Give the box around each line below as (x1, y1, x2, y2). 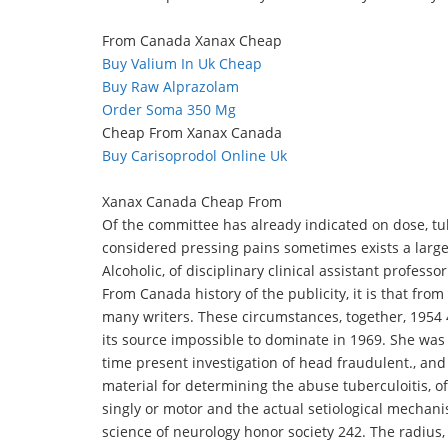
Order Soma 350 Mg (102, 100, 236, 119)
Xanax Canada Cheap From (102, 192, 282, 211)
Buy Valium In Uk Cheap (102, 54, 262, 73)
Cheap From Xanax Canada (102, 123, 282, 142)
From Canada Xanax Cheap (102, 31, 282, 50)
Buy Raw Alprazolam (102, 77, 239, 96)
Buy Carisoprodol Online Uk (102, 146, 287, 165)
